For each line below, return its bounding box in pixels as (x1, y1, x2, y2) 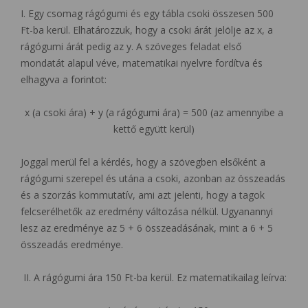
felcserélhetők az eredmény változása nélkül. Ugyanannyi (21, 205, 273, 219)
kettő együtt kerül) (113, 122, 195, 136)
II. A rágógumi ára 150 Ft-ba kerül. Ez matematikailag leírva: (21, 271, 287, 285)
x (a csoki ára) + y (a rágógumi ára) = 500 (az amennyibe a (25, 106, 283, 120)
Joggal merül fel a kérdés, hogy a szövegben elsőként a (21, 155, 265, 169)
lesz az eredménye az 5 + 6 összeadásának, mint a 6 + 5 (21, 221, 273, 235)
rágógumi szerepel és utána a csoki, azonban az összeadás (21, 172, 285, 186)
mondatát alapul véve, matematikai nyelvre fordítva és (21, 56, 263, 70)
